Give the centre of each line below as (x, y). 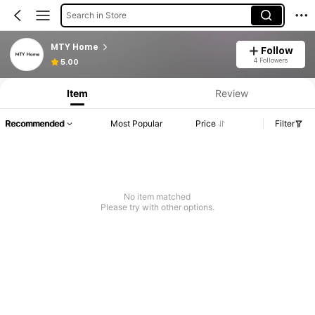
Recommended (34, 124)
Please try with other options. (157, 207)
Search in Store (96, 15)
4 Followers (270, 60)
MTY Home (74, 47)
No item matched (157, 197)
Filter (285, 124)
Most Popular (137, 124)
